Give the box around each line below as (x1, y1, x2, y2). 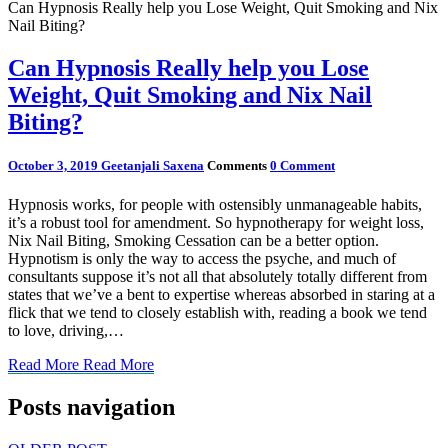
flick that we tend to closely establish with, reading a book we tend (8, 304, 427, 322)
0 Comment (270, 157, 335, 173)
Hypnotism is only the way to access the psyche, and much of (8, 250, 396, 268)
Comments (207, 157, 270, 173)
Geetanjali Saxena (101, 157, 204, 173)
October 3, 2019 (8, 157, 101, 173)
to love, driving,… (8, 322, 124, 340)
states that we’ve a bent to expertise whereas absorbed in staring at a (8, 286, 435, 304)
